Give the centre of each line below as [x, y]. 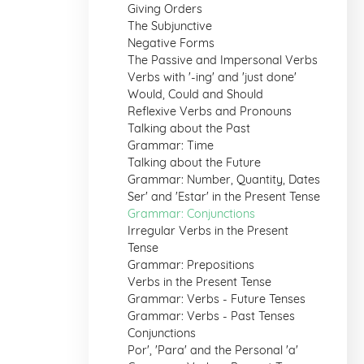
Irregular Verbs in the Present [208, 231]
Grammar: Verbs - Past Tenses [211, 316]
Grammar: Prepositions [191, 265]
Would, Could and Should [195, 94]
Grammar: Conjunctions [191, 214]
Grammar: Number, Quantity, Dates [224, 180]
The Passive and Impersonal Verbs [223, 60]
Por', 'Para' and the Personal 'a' [213, 350]
